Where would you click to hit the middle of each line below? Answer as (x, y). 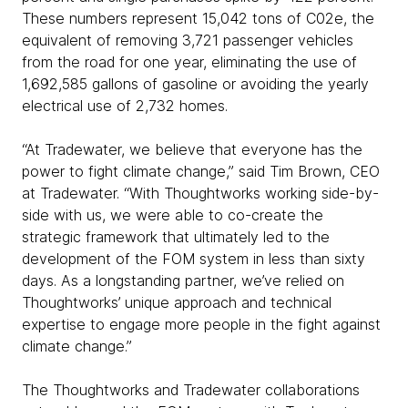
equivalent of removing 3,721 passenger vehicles (188, 40)
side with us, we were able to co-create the (173, 215)
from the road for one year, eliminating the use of (189, 62)
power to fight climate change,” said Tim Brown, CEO (201, 171)
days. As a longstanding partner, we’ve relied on (183, 280)
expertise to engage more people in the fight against (201, 324)
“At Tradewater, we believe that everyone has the (192, 149)
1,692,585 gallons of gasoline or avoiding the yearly (195, 84)
